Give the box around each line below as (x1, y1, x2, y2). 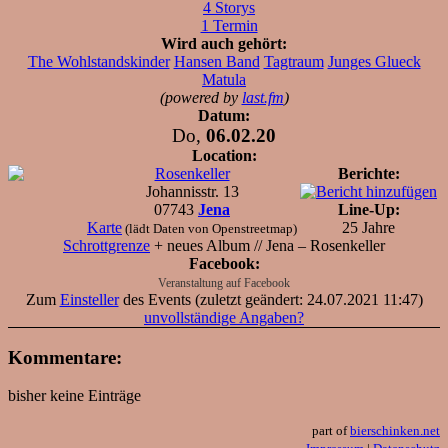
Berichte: (337, 164, 400, 182)
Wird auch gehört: (161, 34, 287, 52)
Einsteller (59, 290, 119, 308)
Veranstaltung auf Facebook (158, 275, 290, 290)
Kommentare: (8, 346, 122, 368)
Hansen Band (173, 52, 260, 70)
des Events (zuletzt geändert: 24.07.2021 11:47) (118, 290, 423, 308)
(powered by (159, 88, 242, 106)
